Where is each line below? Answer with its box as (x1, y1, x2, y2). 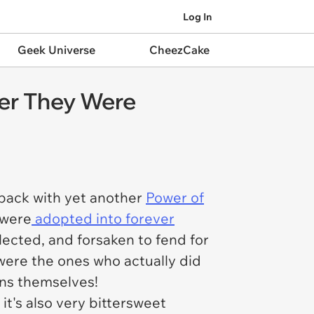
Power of (146, 189, 204, 206)
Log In (183, 10, 212, 23)
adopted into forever (32, 210, 175, 227)
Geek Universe (17, 43, 95, 57)
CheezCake (149, 43, 210, 57)
